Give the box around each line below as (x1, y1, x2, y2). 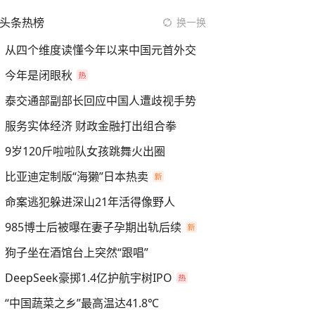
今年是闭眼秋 (5, 67, 72, 83)
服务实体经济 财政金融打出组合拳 (5, 118, 176, 134)
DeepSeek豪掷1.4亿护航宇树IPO (5, 270, 172, 285)
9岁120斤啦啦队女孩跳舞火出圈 (5, 143, 165, 159)
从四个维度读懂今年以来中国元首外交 (5, 42, 196, 58)
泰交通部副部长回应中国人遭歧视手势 (5, 93, 196, 108)
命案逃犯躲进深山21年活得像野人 (5, 194, 175, 210)
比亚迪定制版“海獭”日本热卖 (5, 169, 148, 184)
